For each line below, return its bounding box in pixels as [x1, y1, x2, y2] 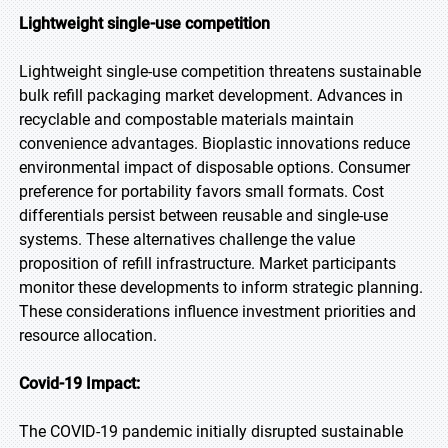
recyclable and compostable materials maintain [19, 110, 354, 129]
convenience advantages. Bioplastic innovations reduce [19, 134, 410, 153]
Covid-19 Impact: [19, 374, 140, 393]
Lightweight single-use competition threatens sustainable [19, 62, 421, 81]
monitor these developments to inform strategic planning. [19, 278, 423, 297]
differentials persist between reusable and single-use [19, 206, 388, 225]
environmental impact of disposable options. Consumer [19, 158, 410, 177]
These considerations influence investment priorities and [19, 302, 416, 321]
